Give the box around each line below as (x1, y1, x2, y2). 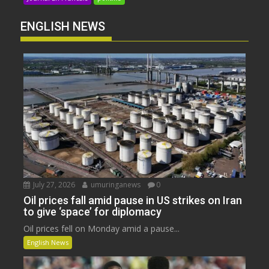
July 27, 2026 (31, 180, 76, 190)
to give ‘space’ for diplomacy (23, 205, 162, 219)
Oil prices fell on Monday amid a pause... (23, 223, 180, 235)
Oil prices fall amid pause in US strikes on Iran (23, 194, 243, 207)
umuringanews (89, 180, 141, 190)
